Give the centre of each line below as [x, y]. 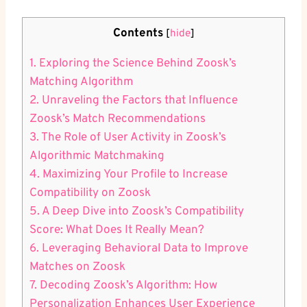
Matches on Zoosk [77, 268]
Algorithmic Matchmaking [97, 157]
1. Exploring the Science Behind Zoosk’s [133, 64]
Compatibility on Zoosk [90, 194]
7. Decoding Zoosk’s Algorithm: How [123, 286]
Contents [138, 34]
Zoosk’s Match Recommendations [118, 120]
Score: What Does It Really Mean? [117, 231]
